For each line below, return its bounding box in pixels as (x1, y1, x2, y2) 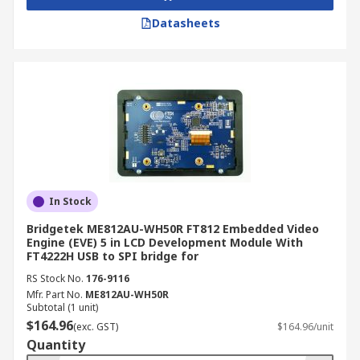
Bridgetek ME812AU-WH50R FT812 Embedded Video (27, 221, 319, 236)
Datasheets (151, 15, 220, 31)
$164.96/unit (277, 320, 333, 333)
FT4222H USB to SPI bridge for (27, 248, 198, 264)
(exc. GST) (73, 320, 118, 333)
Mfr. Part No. (27, 288, 83, 301)
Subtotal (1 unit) (27, 301, 98, 314)
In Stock (49, 194, 92, 208)
